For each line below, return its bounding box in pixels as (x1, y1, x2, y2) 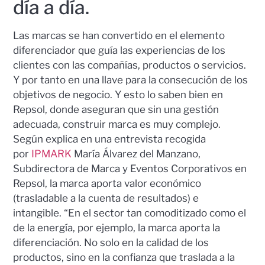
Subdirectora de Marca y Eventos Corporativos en (13, 162, 247, 174)
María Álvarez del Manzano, (72, 147, 201, 160)
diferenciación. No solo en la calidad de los (13, 236, 209, 248)
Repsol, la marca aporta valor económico (13, 177, 202, 189)
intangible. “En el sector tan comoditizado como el (13, 206, 247, 219)
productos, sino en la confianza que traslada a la (13, 251, 235, 263)
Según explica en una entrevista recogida (13, 132, 206, 145)
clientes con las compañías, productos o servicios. (13, 59, 247, 71)
